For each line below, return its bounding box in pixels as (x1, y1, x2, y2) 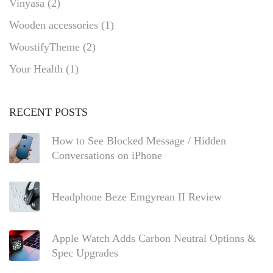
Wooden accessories (9, 18, 98, 31)
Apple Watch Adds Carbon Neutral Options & (52, 232, 256, 244)
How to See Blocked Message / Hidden (52, 134, 226, 147)
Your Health (9, 62, 63, 75)
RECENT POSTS (9, 105, 88, 118)
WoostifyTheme (9, 40, 80, 53)
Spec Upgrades (52, 246, 118, 259)
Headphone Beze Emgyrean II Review (52, 190, 222, 203)
